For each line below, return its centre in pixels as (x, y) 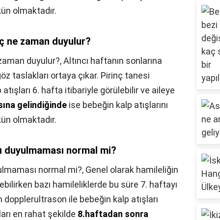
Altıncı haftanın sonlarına (113, 61)
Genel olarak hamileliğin (132, 170)
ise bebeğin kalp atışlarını (117, 105)
